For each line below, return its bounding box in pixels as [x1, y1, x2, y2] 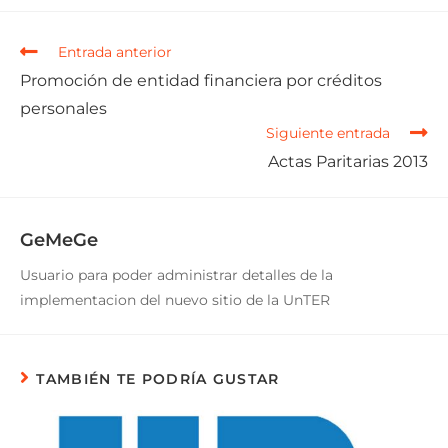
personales [20, 99, 107, 119]
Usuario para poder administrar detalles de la [20, 266, 333, 285]
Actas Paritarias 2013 [268, 152, 428, 172]
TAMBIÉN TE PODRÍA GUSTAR [36, 370, 280, 389]
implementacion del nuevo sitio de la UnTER [20, 291, 330, 310]
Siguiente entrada [266, 124, 390, 143]
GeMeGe [20, 229, 98, 252]
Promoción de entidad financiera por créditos [20, 71, 382, 91]
